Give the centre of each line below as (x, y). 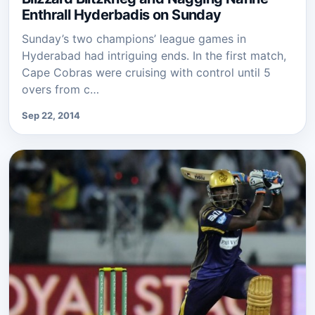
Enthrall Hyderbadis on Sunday (122, 15)
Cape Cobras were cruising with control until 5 (146, 73)
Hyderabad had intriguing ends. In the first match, (154, 56)
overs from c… (60, 90)
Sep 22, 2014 (51, 116)
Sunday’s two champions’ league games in (134, 39)
